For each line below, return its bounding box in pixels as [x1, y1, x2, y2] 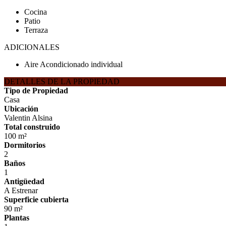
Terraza [24, 26, 48, 34]
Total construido [4, 123, 60, 131]
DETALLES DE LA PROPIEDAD [4, 77, 120, 86]
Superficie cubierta [4, 195, 69, 204]
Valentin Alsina [4, 114, 52, 122]
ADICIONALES [4, 43, 60, 51]
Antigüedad [4, 177, 44, 186]
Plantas [4, 213, 29, 222]
